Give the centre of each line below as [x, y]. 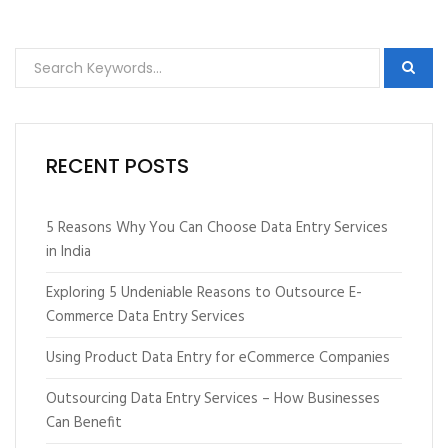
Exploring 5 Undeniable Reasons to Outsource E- [204, 293]
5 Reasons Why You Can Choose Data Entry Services [217, 228]
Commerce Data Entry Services [145, 317]
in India [68, 252]
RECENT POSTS [117, 166]
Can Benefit [84, 423]
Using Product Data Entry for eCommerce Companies [218, 358]
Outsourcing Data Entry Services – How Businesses [213, 399]
